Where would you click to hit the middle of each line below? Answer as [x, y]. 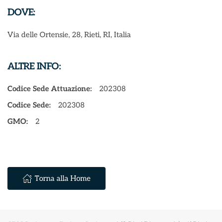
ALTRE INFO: [34, 67]
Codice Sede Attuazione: [50, 89]
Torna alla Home [63, 178]
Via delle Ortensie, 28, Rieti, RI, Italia [69, 35]
